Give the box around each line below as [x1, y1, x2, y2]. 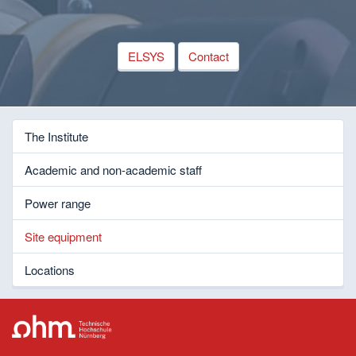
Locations [25, 261, 75, 279]
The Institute [25, 128, 88, 145]
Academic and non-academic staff [25, 161, 202, 179]
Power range [25, 195, 91, 212]
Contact [188, 48, 229, 65]
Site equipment [25, 228, 102, 246]
